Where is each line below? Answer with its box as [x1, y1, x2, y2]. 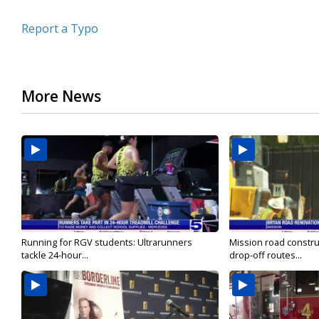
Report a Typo [21, 21, 98, 37]
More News [21, 86, 101, 107]
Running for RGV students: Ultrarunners [21, 236, 192, 249]
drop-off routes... [229, 249, 302, 262]
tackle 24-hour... [21, 249, 88, 262]
